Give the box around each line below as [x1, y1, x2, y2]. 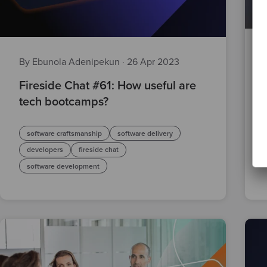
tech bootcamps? [19, 94, 108, 109]
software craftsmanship [27, 129, 102, 138]
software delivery [117, 129, 173, 138]
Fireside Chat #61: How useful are [19, 78, 196, 93]
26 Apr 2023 [127, 55, 179, 68]
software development [27, 162, 100, 170]
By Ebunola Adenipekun [19, 55, 122, 68]
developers [27, 145, 63, 154]
